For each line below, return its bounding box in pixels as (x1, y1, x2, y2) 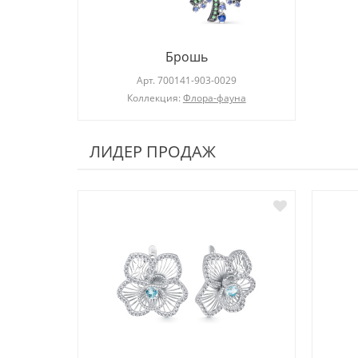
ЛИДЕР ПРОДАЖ (89, 141, 216, 163)
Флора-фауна (182, 91, 246, 105)
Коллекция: (126, 91, 183, 105)
